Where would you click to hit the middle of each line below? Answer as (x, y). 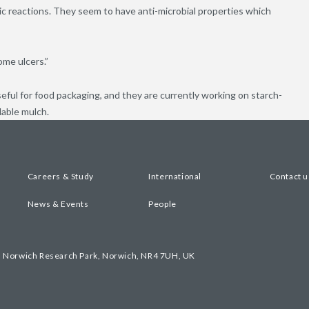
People (162, 204)
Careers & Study (60, 177)
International (175, 177)
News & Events (58, 204)
